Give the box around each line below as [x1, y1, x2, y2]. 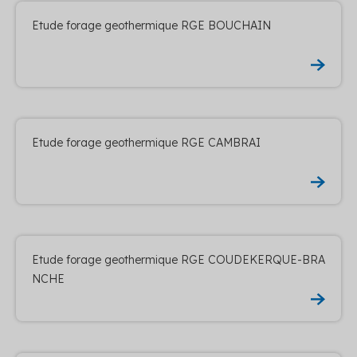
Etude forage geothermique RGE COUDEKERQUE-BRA [32, 252, 325, 267]
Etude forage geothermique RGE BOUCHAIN [32, 18, 271, 33]
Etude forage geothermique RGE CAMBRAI [32, 135, 261, 150]
